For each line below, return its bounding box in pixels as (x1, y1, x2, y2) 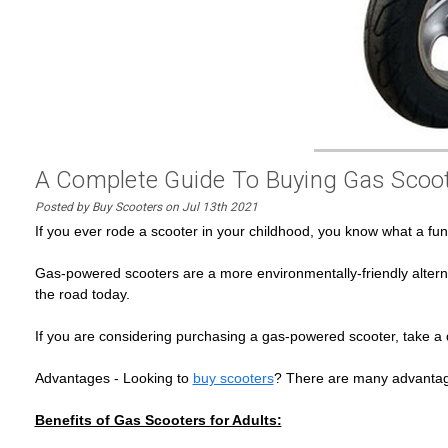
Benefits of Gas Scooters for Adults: (34, 412, 282, 428)
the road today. (34, 286, 130, 302)
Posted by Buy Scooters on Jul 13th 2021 (34, 200, 258, 214)
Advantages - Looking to (34, 370, 193, 386)
